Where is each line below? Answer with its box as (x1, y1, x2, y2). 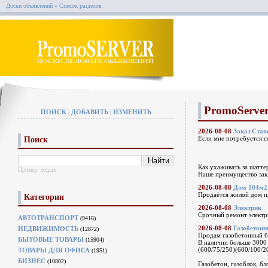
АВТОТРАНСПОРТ (18, 214, 78, 221)
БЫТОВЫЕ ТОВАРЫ (18, 236, 84, 243)
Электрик (233, 204, 261, 211)
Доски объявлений (6, 2, 53, 9)
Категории (24, 193, 64, 202)
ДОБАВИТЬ (71, 108, 108, 115)
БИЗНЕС (18, 257, 45, 264)
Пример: (18, 166, 41, 173)
